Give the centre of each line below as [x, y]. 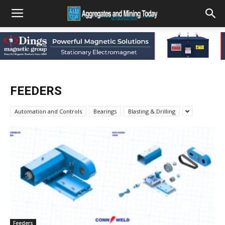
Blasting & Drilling [152, 111]
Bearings [105, 111]
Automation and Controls [48, 111]
